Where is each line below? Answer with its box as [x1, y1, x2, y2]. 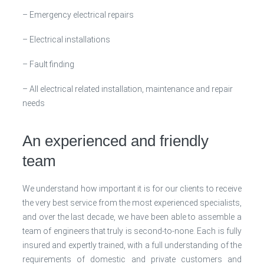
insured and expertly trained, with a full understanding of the [22, 240, 242, 250]
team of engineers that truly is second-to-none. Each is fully [22, 226, 242, 236]
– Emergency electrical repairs [22, 10, 134, 19]
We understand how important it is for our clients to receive [22, 184, 242, 193]
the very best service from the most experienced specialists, [22, 198, 242, 207]
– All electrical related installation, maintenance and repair [22, 84, 233, 94]
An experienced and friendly [22, 132, 209, 150]
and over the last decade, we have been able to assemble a [22, 212, 242, 222]
